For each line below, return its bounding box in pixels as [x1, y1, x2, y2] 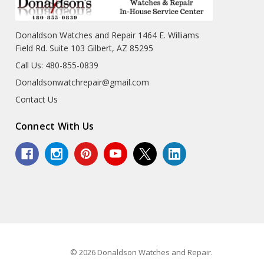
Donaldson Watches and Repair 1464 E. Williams [15, 29, 199, 41]
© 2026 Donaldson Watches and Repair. [70, 246, 213, 258]
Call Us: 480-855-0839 [15, 59, 98, 71]
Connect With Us [15, 120, 94, 133]
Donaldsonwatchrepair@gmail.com [15, 76, 149, 88]
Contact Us [15, 93, 58, 105]
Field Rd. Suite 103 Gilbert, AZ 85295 [15, 42, 153, 54]
